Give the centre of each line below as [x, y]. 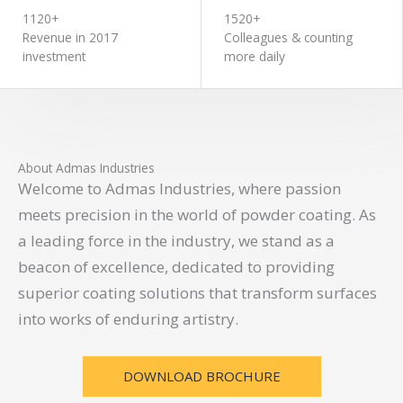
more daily [255, 57]
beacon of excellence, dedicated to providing [176, 267]
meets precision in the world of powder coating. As [197, 215]
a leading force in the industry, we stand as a [176, 241]
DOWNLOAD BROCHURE [201, 376]
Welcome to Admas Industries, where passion [179, 189]
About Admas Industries [86, 168]
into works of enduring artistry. [128, 319]
